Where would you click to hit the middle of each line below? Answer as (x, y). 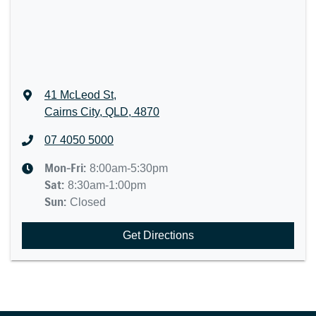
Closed (88, 202)
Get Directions (158, 235)
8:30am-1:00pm (107, 185)
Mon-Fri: (67, 168)
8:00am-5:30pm (129, 168)
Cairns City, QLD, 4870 (102, 112)
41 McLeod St (79, 95)
